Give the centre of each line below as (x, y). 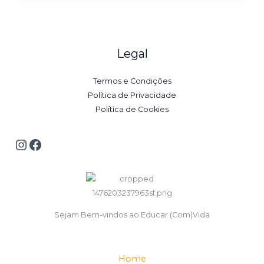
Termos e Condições (132, 81)
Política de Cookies (132, 110)
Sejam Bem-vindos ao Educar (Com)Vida (132, 214)
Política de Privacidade (132, 95)
